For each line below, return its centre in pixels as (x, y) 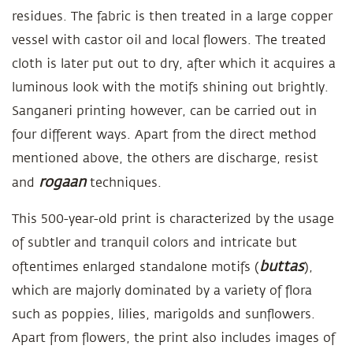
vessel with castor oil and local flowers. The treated (169, 40)
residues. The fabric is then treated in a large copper (172, 17)
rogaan (62, 182)
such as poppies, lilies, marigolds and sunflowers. (163, 314)
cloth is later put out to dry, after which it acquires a (174, 64)
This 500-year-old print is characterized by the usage (173, 219)
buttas (282, 266)
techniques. (124, 183)
